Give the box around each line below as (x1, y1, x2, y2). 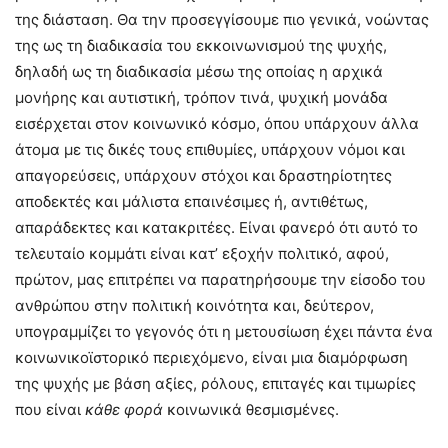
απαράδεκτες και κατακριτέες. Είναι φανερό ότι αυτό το (15, 218, 418, 238)
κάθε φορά (85, 400, 167, 420)
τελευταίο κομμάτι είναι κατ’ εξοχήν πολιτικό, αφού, (15, 244, 389, 264)
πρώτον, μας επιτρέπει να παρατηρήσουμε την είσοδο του (15, 270, 426, 290)
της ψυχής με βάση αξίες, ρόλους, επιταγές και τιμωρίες (15, 374, 416, 394)
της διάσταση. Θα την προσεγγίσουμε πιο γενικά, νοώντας (15, 10, 429, 30)
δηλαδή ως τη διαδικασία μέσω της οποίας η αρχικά (15, 62, 383, 82)
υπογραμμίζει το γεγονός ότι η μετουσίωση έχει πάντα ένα (15, 322, 433, 342)
